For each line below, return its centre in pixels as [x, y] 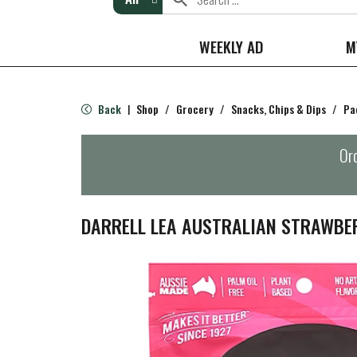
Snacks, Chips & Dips [279, 109]
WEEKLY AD [231, 46]
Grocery [195, 109]
